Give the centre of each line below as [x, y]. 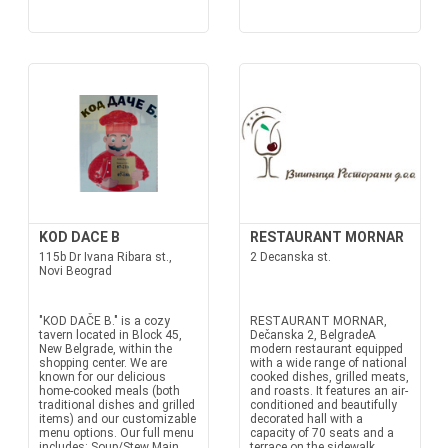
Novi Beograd [75, 271]
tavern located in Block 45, [110, 335]
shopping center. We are [102, 363]
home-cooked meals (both [109, 391]
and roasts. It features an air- [329, 391]
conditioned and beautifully [323, 405]
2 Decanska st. [290, 257]
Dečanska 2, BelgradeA [313, 335]
